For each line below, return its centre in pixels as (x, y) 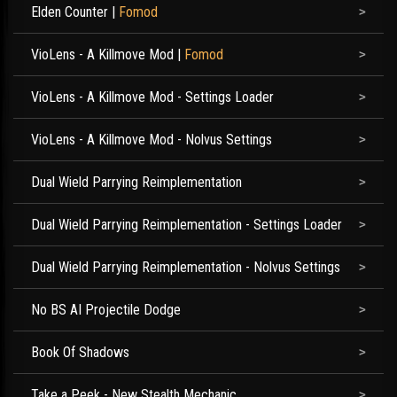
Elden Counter (70, 12)
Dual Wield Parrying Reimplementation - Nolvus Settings (186, 267)
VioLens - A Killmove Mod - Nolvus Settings (152, 140)
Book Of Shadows (80, 352)
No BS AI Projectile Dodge (106, 310)
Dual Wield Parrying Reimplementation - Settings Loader (187, 225)
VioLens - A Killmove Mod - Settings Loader (152, 97)
